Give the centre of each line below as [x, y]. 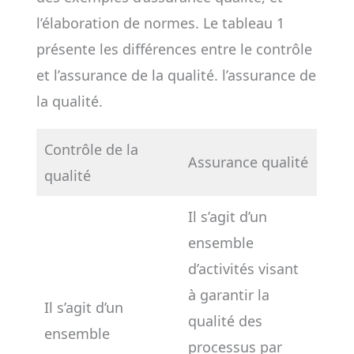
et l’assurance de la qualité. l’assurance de [176, 75]
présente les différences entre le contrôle [174, 49]
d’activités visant [243, 269]
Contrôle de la [91, 149]
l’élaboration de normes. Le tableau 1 [160, 23]
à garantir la [228, 295]
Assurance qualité [248, 162]
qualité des [225, 321]
